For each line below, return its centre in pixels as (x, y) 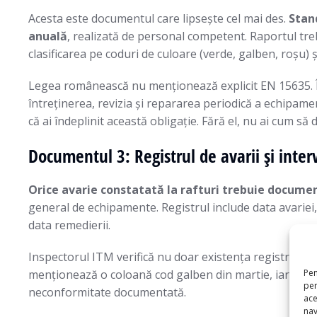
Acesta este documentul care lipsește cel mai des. (158, 18)
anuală (48, 36)
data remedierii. (69, 225)
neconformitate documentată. (107, 292)
